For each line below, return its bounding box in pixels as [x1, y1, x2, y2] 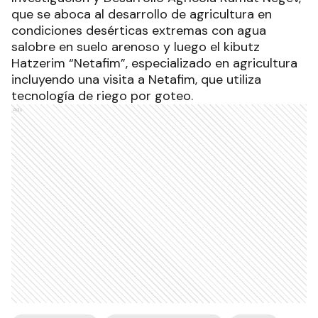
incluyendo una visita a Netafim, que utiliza [11, 70, 261, 88]
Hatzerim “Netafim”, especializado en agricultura [11, 54, 297, 72]
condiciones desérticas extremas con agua [11, 21, 266, 39]
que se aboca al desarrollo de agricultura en [11, 5, 272, 23]
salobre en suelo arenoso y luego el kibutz [11, 38, 260, 55]
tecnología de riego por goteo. [11, 87, 193, 104]
